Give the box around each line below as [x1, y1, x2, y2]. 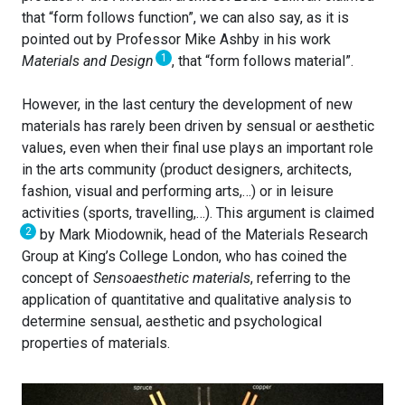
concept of [22, 269, 93, 287]
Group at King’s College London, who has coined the [22, 248, 347, 266]
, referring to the [250, 269, 351, 287]
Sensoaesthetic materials [93, 269, 250, 287]
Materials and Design [22, 52, 157, 71]
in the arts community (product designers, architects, [22, 161, 352, 179]
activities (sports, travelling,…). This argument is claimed [22, 204, 374, 222]
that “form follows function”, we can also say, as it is [22, 9, 349, 27]
